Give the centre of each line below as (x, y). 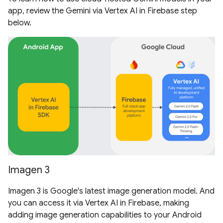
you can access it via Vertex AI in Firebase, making (99, 203)
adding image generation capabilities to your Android (105, 215)
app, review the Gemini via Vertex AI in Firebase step (103, 11)
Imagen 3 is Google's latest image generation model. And (111, 191)
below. (20, 23)
